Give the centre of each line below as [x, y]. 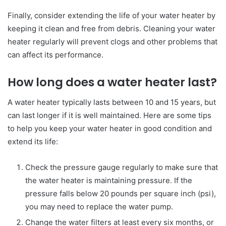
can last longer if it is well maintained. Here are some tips [109, 115]
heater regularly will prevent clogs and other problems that [112, 41]
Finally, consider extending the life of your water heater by [111, 15]
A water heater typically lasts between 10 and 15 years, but [112, 102]
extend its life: [33, 142]
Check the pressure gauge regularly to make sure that [122, 167]
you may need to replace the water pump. [99, 207]
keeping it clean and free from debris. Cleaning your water [111, 28]
